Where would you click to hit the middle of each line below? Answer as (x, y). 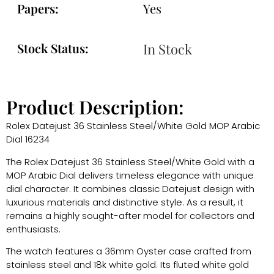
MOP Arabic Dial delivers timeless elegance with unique (130, 175)
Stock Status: (53, 48)
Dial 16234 (28, 139)
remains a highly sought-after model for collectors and (130, 215)
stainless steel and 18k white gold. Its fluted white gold (128, 265)
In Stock (168, 49)
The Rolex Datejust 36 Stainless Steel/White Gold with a (130, 161)
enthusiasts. (33, 229)
